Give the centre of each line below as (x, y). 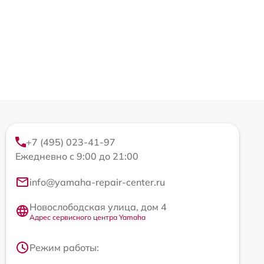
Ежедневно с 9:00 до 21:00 (77, 156)
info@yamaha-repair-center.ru (97, 182)
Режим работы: (64, 247)
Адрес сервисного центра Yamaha (88, 217)
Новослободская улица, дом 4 (98, 207)
